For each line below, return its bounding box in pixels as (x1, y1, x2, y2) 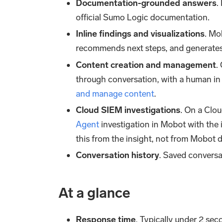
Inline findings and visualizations (76, 28, 205, 40)
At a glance (58, 185, 130, 202)
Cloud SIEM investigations (76, 105, 181, 116)
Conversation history (76, 150, 160, 161)
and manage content (76, 88, 155, 99)
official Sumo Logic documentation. (76, 11, 210, 23)
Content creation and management (76, 59, 217, 70)
